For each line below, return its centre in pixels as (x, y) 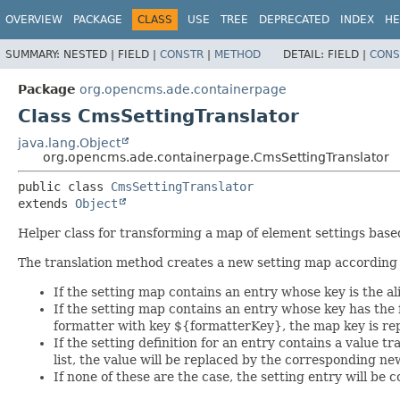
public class (64, 186)
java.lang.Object (69, 142)
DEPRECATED (294, 20)
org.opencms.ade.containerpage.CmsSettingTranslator (216, 157)
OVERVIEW (34, 20)
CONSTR (182, 54)
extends (46, 203)
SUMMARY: (34, 54)
